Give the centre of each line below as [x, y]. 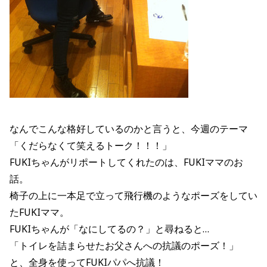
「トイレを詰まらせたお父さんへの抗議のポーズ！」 [124, 246]
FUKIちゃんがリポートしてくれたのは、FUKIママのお [126, 162]
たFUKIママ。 [39, 212]
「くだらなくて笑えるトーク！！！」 [91, 146]
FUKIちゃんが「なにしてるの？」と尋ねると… [109, 229]
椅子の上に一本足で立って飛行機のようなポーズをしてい [133, 196]
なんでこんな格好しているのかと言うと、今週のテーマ [129, 129]
